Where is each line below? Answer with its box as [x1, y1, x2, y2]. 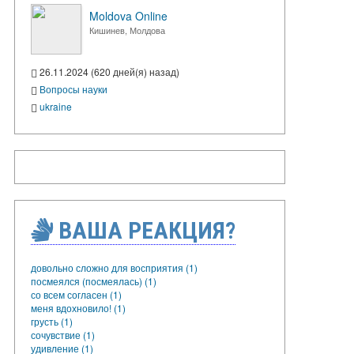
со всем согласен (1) [31, 287, 122, 301]
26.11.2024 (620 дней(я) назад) [37, 65, 179, 78]
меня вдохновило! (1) [31, 300, 126, 314]
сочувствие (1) [31, 327, 95, 341]
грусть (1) [31, 314, 73, 328]
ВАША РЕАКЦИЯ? [53, 216, 235, 244]
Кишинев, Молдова [89, 24, 165, 36]
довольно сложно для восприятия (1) [31, 260, 198, 274]
